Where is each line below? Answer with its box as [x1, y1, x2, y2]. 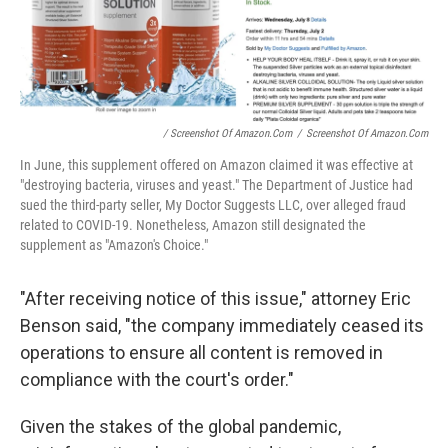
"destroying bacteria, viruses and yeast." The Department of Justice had [20, 177, 413, 194]
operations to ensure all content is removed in [20, 342, 383, 364]
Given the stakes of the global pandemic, [20, 416, 341, 438]
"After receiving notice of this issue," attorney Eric [20, 288, 411, 310]
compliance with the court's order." [20, 369, 294, 391]
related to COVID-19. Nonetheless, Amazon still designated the [20, 217, 366, 234]
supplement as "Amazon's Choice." [20, 237, 208, 254]
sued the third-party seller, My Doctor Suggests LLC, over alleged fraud [20, 197, 406, 214]
